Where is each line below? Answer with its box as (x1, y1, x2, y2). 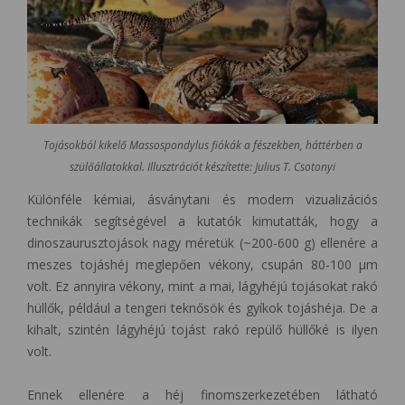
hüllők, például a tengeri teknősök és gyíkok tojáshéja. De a (27, 299, 378, 317)
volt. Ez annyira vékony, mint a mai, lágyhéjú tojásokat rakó (27, 278, 378, 296)
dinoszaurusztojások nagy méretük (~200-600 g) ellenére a (27, 234, 378, 252)
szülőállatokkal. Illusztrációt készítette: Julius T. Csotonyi (70, 159, 335, 175)
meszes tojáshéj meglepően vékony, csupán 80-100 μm (27, 256, 378, 274)
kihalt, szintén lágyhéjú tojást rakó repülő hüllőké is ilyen (27, 321, 378, 339)
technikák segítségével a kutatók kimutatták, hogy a (27, 212, 378, 231)
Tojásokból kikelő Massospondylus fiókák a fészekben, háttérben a (42, 137, 363, 154)
